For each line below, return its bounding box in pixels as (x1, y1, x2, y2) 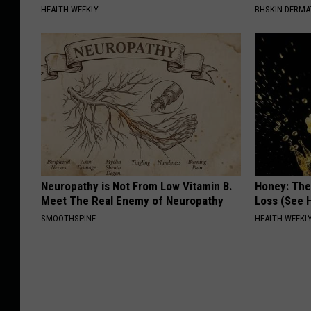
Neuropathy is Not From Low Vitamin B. (41, 178, 233, 193)
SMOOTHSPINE (41, 212, 96, 224)
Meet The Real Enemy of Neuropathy (41, 193, 224, 208)
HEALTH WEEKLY (41, 3, 99, 15)
